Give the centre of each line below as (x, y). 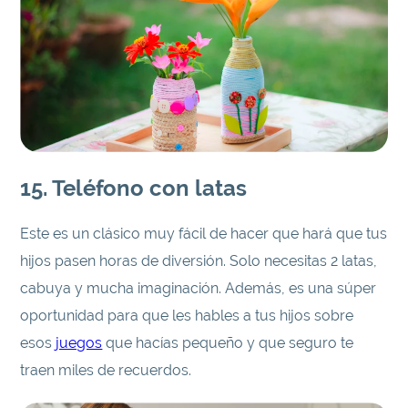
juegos (79, 342)
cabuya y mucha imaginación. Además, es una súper (199, 288)
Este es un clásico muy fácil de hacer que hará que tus (204, 233)
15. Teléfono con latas (134, 188)
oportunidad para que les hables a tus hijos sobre (187, 315)
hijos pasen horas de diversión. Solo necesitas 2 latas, (199, 260)
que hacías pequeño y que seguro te (228, 342)
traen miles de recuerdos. (106, 370)
